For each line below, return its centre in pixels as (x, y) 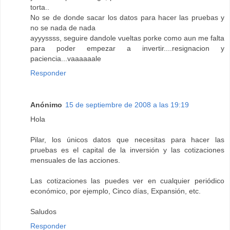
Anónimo (46, 105)
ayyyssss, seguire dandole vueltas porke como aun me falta (127, 38)
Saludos (43, 212)
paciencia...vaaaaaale (66, 59)
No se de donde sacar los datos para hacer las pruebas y (127, 18)
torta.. (40, 7)
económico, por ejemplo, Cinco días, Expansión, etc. (116, 191)
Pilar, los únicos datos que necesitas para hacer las (127, 140)
